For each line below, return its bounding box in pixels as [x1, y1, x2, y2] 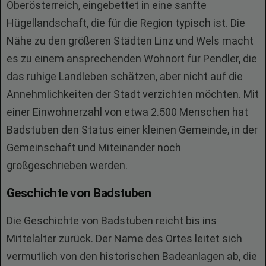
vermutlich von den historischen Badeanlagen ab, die [7, 250, 257, 262]
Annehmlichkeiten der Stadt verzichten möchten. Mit [7, 88, 259, 100]
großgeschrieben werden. [7, 159, 128, 172]
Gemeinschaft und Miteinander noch [7, 141, 181, 154]
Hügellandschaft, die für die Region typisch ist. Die [7, 17, 245, 29]
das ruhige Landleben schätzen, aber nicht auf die [7, 70, 243, 83]
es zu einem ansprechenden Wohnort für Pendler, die [7, 52, 257, 65]
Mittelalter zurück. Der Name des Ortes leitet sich [7, 232, 242, 245]
